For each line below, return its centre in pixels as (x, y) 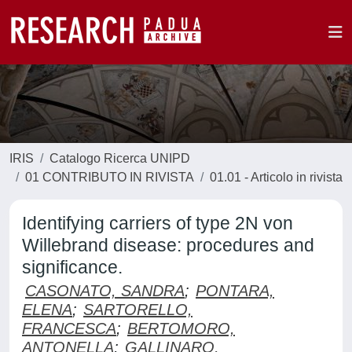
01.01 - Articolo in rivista (276, 177)
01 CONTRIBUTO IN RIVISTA (110, 177)
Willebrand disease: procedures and (168, 245)
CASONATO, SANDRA (105, 291)
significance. (72, 267)
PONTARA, (235, 291)
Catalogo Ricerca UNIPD (120, 158)
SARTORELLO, (138, 310)
